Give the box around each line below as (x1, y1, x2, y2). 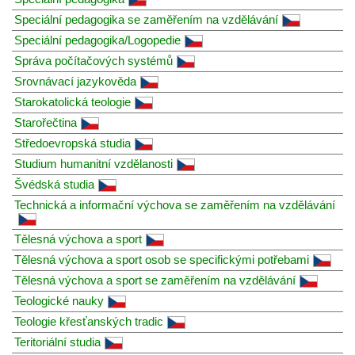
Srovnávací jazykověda (14, 74, 136, 88)
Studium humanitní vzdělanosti (14, 156, 173, 170)
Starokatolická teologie (14, 94, 131, 109)
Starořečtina (14, 115, 77, 129)
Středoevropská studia (14, 136, 131, 150)
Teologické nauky (14, 293, 104, 307)
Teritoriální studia (14, 334, 101, 349)
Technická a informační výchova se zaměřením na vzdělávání (14, 197, 335, 212)
